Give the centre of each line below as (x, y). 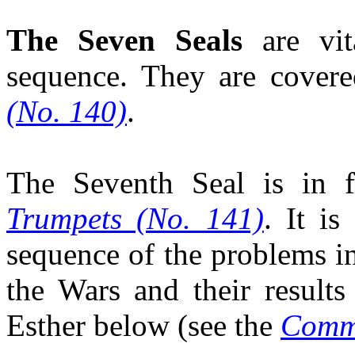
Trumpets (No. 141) (135, 218)
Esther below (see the (143, 325)
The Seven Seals (134, 40)
